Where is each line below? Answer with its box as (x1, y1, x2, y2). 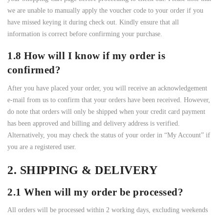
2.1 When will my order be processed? (7, 186, 183, 198)
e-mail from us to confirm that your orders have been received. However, (7, 96, 210, 104)
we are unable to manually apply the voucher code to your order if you (7, 7, 203, 15)
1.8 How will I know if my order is (7, 50, 165, 62)
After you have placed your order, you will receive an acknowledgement (7, 84, 207, 92)
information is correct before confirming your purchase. (7, 30, 162, 38)
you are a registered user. (7, 143, 76, 151)
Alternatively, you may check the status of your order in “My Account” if (7, 131, 210, 139)
